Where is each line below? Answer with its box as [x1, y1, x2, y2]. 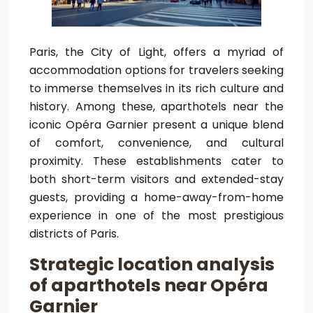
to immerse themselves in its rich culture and [29, 80, 284, 96]
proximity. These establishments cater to [29, 153, 284, 169]
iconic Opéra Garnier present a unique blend [29, 117, 284, 133]
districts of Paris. [29, 226, 119, 242]
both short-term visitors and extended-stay [29, 171, 284, 187]
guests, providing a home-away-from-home [29, 189, 284, 205]
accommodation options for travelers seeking [29, 62, 284, 78]
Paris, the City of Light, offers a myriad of [29, 44, 284, 60]
